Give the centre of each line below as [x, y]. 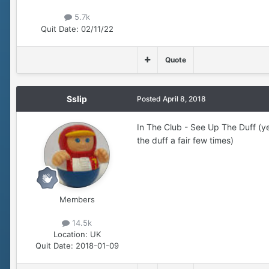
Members [77, 199]
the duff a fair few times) [185, 140]
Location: [70, 234]
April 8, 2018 [184, 98]
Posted [150, 98]
